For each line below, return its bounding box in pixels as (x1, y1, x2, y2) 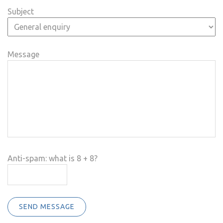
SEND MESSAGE (19, 203, 75, 211)
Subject (7, 7, 34, 16)
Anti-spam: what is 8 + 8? (7, 154, 98, 163)
